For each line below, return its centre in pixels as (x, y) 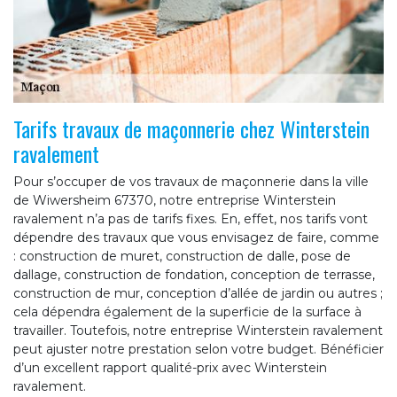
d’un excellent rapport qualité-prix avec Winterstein (170, 367)
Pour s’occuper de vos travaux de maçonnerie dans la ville (191, 181)
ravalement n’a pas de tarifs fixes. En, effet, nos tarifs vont (191, 218)
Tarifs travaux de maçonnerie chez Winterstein (191, 128)
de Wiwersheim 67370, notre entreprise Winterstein (175, 200)
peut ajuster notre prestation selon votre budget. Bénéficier (198, 349)
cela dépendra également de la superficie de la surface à (187, 311)
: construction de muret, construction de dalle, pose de (182, 256)
